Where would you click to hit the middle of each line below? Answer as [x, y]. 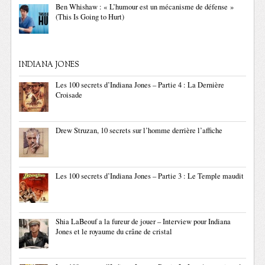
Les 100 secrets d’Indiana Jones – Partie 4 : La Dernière [140, 85]
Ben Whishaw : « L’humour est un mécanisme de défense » [145, 7]
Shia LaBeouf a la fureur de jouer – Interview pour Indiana [143, 222]
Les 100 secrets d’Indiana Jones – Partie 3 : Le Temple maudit [150, 176]
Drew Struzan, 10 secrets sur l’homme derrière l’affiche [139, 131]
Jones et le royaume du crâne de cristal [114, 232]
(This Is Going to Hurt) [90, 17]
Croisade [69, 95]
